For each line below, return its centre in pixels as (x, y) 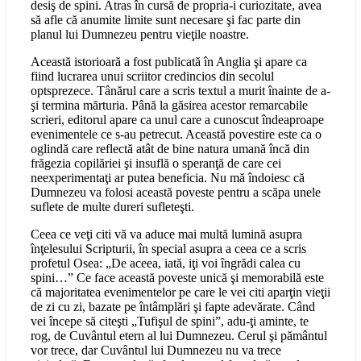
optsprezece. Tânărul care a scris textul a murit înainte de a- (180, 91)
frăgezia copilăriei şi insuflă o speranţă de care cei (156, 164)
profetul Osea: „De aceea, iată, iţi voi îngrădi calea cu (166, 263)
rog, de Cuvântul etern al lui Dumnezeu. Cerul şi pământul (179, 336)
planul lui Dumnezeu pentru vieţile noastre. (140, 35)
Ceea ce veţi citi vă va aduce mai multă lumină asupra (166, 234)
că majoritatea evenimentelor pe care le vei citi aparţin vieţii (180, 293)
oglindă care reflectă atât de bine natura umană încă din (170, 149)
